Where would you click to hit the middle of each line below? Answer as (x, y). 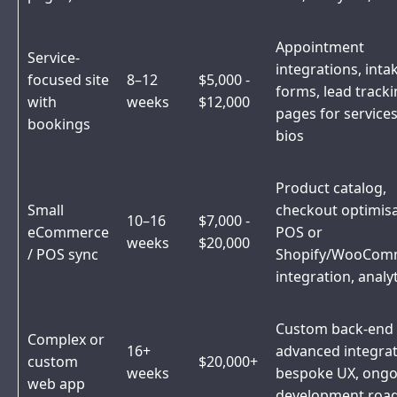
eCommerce (68, 233)
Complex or (66, 340)
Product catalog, (331, 188)
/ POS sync (63, 255)
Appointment (320, 47)
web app (56, 384)
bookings (59, 125)
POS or (299, 233)
